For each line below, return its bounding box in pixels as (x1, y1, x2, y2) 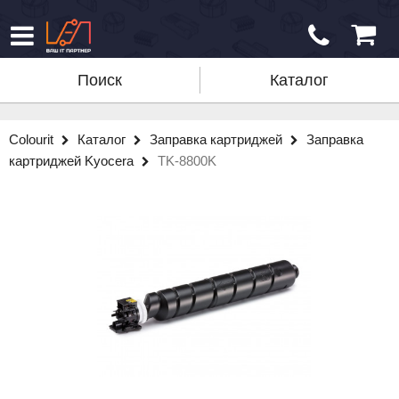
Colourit (9, 132, 57, 147)
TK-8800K (158, 153, 216, 168)
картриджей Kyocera (9, 153, 137, 168)
